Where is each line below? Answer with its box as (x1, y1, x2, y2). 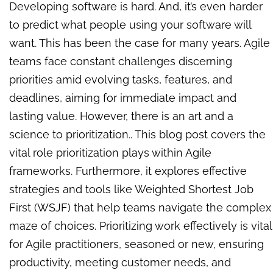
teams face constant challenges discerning (9, 54, 232, 68)
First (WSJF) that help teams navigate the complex (9, 200, 271, 214)
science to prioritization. (9, 127, 130, 141)
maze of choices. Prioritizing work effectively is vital (9, 219, 272, 232)
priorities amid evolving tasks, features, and (9, 73, 232, 86)
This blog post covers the (135, 127, 266, 141)
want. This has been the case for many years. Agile (9, 36, 270, 49)
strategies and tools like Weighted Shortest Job (9, 182, 253, 196)
